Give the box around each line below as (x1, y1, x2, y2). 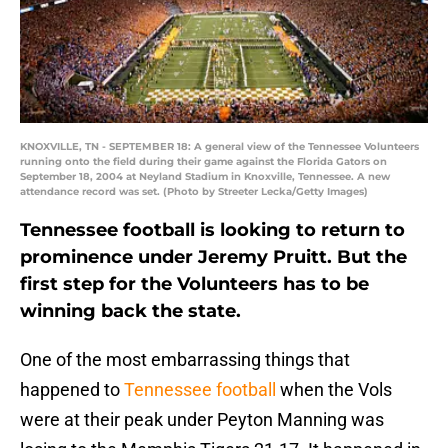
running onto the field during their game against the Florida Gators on (20, 155, 387, 169)
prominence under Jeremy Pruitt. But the (20, 246, 407, 269)
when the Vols (276, 379, 392, 401)
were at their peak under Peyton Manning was (20, 409, 384, 431)
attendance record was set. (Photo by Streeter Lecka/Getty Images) (20, 185, 368, 199)
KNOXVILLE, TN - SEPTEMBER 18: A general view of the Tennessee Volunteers (20, 140, 419, 154)
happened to (20, 379, 124, 401)
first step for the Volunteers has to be (20, 273, 369, 296)
